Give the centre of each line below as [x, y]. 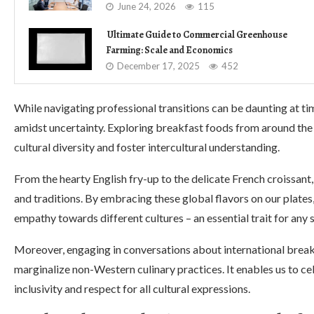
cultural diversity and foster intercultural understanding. [147, 147]
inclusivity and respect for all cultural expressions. [132, 288]
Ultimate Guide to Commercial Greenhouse [197, 35]
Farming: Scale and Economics [169, 50]
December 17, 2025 [158, 66]
